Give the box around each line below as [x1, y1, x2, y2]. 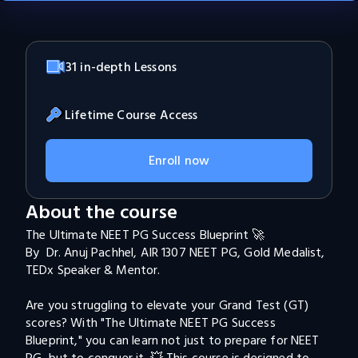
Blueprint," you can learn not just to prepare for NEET [26, 332, 323, 349]
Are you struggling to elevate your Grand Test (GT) [26, 296, 312, 314]
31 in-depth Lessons [66, 58, 177, 76]
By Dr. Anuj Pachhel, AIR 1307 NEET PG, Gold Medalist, [26, 244, 328, 261]
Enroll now [148, 152, 210, 169]
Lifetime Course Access [65, 106, 198, 124]
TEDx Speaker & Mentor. [26, 261, 161, 279]
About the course [26, 199, 177, 226]
